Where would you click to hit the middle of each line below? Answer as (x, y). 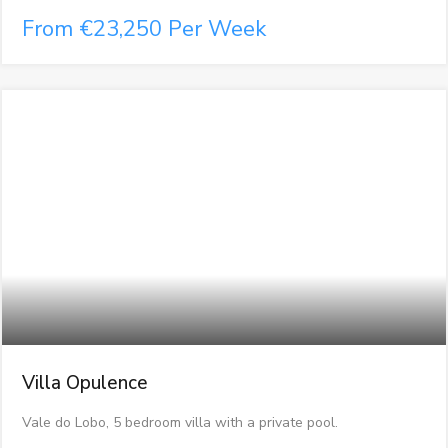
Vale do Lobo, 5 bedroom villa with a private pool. (179, 422)
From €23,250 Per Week (143, 28)
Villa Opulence (84, 382)
